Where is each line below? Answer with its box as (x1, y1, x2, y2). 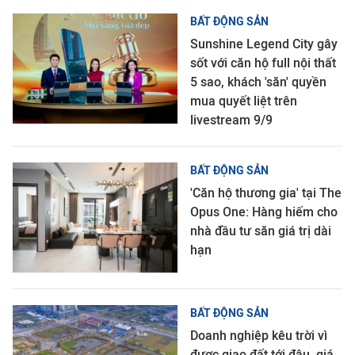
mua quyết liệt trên (190, 93, 297, 109)
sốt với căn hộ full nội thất (190, 55, 336, 71)
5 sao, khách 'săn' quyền (190, 74, 326, 90)
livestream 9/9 (190, 112, 273, 128)
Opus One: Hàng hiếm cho (190, 204, 338, 219)
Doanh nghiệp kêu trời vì (190, 327, 327, 343)
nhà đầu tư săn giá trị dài (190, 223, 331, 239)
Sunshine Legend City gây (190, 36, 338, 52)
